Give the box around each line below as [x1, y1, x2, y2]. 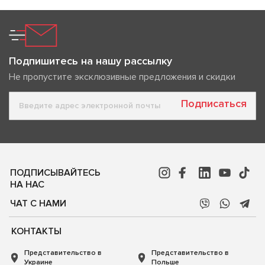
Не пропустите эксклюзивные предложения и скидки [9, 70, 235, 83]
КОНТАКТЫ [11, 225, 62, 237]
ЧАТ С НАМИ [10, 197, 66, 209]
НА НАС [10, 178, 44, 190]
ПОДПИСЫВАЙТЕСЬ [10, 166, 101, 179]
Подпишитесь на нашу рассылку [9, 54, 172, 67]
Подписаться [181, 97, 247, 111]
